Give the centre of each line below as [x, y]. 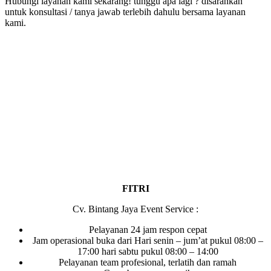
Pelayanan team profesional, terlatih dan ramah [148, 262]
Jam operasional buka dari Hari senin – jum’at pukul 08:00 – [148, 240]
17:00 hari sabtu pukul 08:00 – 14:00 [148, 251]
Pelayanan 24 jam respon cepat [148, 229]
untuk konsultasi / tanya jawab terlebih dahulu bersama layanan [125, 11]
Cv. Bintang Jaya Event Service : [135, 209]
